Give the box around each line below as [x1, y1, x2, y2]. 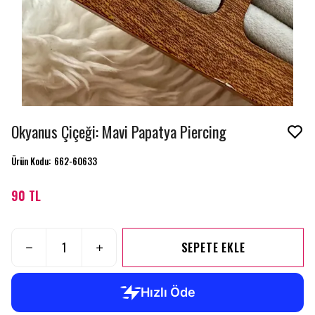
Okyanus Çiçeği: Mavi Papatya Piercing [11, 120, 226, 143]
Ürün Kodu [11, 154, 49, 168]
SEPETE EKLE [181, 239, 245, 256]
